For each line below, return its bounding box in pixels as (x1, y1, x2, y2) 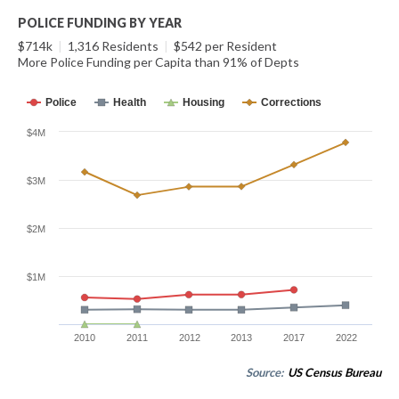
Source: (246, 365, 286, 379)
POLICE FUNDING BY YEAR (18, 15, 182, 30)
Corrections (261, 96, 322, 109)
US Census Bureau (288, 365, 381, 379)
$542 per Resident (171, 38, 277, 53)
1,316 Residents (65, 38, 161, 53)
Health (113, 96, 146, 109)
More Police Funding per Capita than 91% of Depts (18, 54, 299, 69)
